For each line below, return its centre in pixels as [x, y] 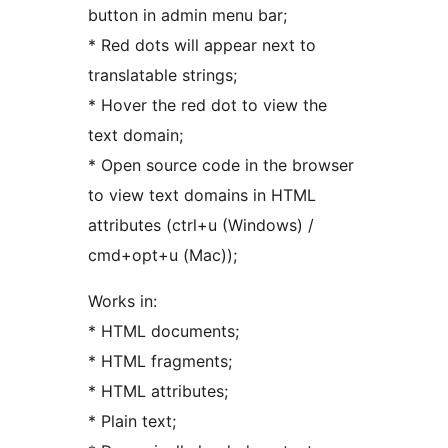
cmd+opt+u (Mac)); [162, 255]
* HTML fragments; [160, 361]
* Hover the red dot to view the [207, 105]
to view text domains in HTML [202, 195]
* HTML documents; [163, 331]
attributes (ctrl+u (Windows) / [201, 225]
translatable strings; [162, 75]
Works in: [122, 301]
